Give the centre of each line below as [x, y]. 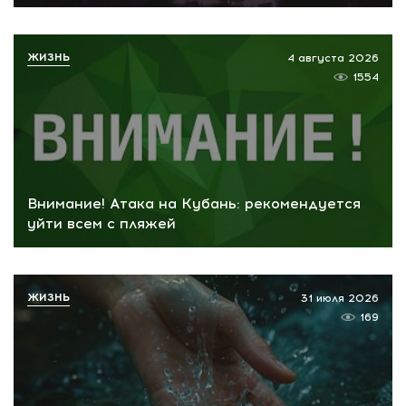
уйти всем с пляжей [101, 223]
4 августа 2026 [333, 58]
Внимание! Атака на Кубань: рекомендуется [194, 203]
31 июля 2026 [340, 298]
